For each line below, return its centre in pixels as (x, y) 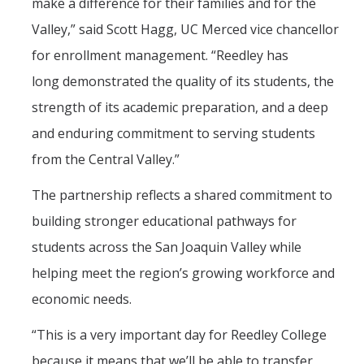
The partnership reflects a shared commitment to (182, 195)
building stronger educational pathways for (164, 221)
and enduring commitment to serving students (173, 134)
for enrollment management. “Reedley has (160, 56)
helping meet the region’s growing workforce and (183, 273)
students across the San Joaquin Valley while (167, 247)
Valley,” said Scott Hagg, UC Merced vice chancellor (185, 30)
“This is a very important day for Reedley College (179, 335)
